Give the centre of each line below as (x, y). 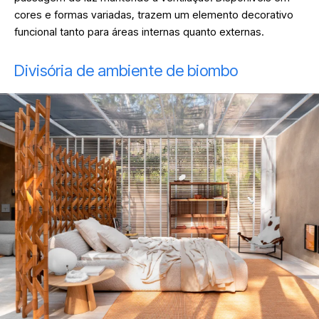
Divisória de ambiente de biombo (128, 71)
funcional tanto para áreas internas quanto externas (138, 32)
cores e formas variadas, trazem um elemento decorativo (154, 15)
